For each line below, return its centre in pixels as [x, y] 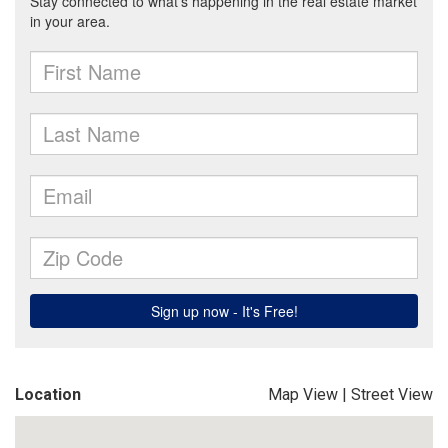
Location [48, 394]
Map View [303, 394]
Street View [392, 394]
